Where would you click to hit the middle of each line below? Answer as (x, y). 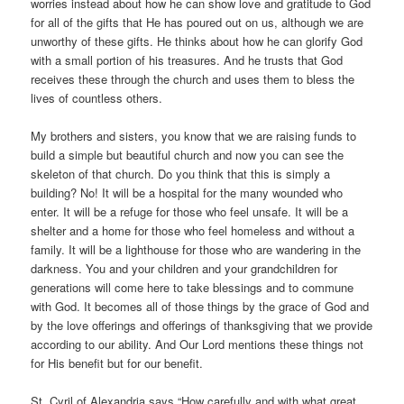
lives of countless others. (97, 98)
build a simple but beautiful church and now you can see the (188, 155)
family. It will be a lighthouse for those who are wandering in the (196, 250)
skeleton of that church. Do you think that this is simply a (181, 174)
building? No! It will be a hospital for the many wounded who (187, 193)
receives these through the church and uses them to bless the (193, 79)
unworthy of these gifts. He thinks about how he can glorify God (197, 41)
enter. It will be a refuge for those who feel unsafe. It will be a (190, 212)
